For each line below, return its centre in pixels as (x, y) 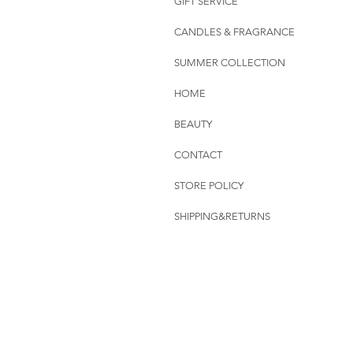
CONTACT (198, 155)
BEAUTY (193, 124)
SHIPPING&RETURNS (222, 217)
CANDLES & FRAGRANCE (234, 32)
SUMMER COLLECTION (230, 63)
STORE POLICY (209, 186)
